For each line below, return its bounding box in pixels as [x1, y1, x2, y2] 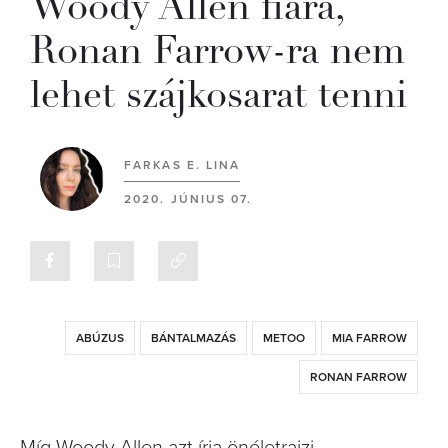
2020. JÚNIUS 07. [124, 192, 253, 206]
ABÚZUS [76, 331, 124, 345]
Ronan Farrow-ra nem [30, 26, 405, 75]
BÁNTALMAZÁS [151, 331, 236, 345]
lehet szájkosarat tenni [30, 70, 407, 119]
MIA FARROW [332, 331, 407, 345]
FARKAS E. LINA [124, 158, 241, 172]
